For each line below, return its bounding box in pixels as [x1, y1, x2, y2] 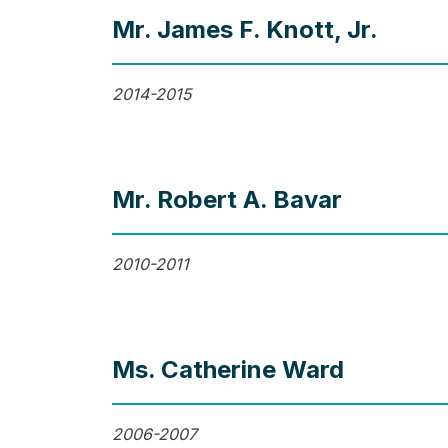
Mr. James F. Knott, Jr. [111, 15, 378, 45]
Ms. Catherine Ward [111, 355, 344, 385]
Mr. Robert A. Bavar [111, 185, 342, 215]
